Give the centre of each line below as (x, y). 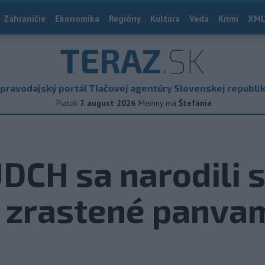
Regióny (125, 19)
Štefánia (195, 103)
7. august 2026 (108, 103)
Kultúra (165, 19)
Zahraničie (25, 19)
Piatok (67, 103)
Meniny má (159, 103)
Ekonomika (77, 19)
